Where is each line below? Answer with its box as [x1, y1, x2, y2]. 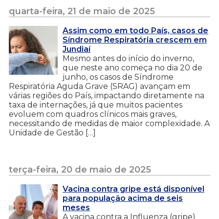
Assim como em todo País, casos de [63, 25, 208, 35]
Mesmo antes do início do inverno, [63, 53, 194, 63]
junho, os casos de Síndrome [63, 72, 174, 82]
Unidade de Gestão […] [9, 128, 96, 137]
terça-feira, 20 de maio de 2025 [9, 164, 151, 175]
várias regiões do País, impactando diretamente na [9, 90, 204, 100]
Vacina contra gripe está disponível [63, 184, 204, 194]
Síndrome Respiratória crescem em [63, 35, 207, 44]
